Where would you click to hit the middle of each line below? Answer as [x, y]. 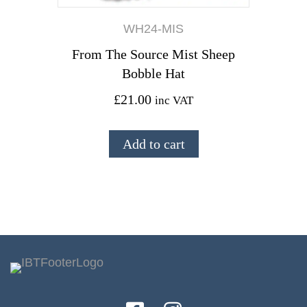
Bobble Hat [153, 74]
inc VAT [174, 101]
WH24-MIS [153, 29]
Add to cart [153, 144]
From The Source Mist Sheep [153, 54]
